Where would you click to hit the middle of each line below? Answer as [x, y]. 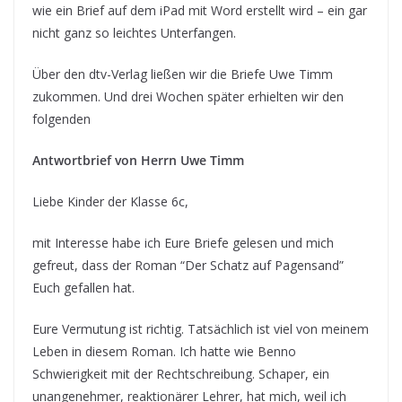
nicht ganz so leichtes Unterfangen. [134, 33]
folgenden [61, 119]
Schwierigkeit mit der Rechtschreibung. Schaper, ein [181, 374]
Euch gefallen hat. [83, 288]
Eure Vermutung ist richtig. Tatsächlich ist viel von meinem [201, 329]
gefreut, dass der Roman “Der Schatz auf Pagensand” [188, 266]
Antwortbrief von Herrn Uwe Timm [138, 161]
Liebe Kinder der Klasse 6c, [110, 202]
